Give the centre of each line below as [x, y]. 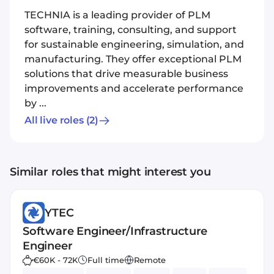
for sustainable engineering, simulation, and [134, 44]
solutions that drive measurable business [126, 74]
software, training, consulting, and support [131, 30]
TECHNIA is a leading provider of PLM [117, 15]
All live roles [54, 120]
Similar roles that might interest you [110, 172]
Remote [150, 260]
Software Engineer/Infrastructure [115, 231]
